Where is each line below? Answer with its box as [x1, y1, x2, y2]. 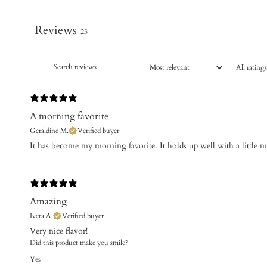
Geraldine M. [30, 126, 69, 135]
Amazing [30, 195, 67, 208]
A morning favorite [30, 110, 108, 123]
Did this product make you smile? [30, 238, 128, 247]
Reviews [35, 22, 77, 38]
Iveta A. [30, 211, 53, 221]
